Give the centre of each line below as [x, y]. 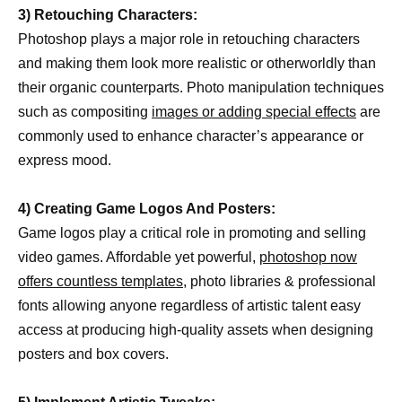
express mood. [65, 160]
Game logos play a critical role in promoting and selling [192, 232]
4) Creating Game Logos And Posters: [147, 208]
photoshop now [308, 257]
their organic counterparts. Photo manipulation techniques [201, 87]
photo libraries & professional [281, 281]
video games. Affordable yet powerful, [139, 257]
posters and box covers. [93, 354]
